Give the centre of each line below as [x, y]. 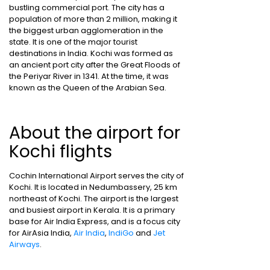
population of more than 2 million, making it [93, 19]
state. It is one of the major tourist [73, 42]
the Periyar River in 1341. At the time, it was [89, 76]
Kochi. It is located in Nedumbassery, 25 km [93, 187]
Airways [24, 244]
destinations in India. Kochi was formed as [91, 53]
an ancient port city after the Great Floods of [95, 65]
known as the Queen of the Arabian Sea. [88, 88]
